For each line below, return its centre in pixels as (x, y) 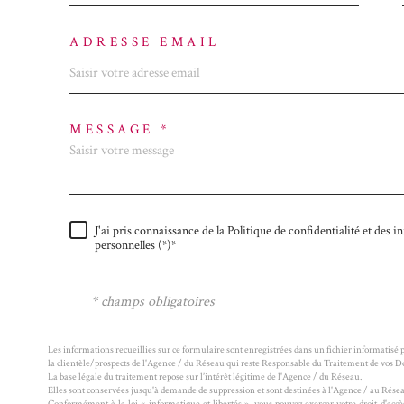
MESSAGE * (120, 129)
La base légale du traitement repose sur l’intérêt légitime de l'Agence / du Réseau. (205, 376)
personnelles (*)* (135, 246)
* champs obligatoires (153, 302)
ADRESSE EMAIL (145, 42)
